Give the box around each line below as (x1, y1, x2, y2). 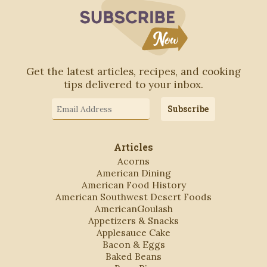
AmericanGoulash (94, 203, 173, 215)
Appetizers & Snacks (88, 215, 179, 226)
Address (51, 108, 91, 122)
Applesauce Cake (97, 226, 170, 238)
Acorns (117, 155, 150, 167)
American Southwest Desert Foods (55, 191, 212, 203)
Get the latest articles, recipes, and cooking (26, 64, 241, 78)
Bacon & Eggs (102, 238, 165, 250)
